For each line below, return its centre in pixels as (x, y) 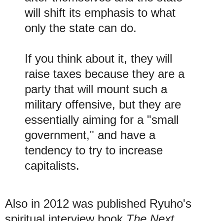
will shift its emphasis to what (100, 12)
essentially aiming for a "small (102, 119)
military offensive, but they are (103, 104)
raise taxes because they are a (105, 74)
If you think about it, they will (98, 58)
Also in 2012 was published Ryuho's (98, 204)
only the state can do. (81, 28)
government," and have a (90, 135)
